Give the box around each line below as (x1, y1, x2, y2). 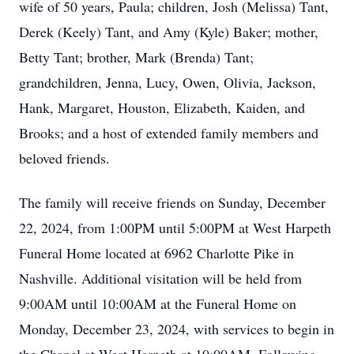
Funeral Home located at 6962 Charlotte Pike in (19, 243, 294, 262)
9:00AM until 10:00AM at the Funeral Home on (19, 294, 296, 313)
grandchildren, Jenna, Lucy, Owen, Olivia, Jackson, (19, 73, 316, 92)
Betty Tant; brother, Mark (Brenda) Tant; (19, 47, 254, 66)
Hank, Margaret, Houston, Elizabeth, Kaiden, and (19, 98, 305, 117)
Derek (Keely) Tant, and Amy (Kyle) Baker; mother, (19, 22, 318, 41)
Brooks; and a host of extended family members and (19, 123, 318, 142)
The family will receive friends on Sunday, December (19, 193, 326, 212)
